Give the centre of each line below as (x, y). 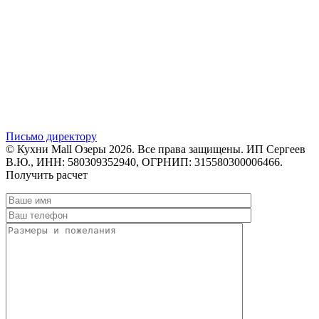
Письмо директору (51, 136)
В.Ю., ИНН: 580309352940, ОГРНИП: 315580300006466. (144, 162)
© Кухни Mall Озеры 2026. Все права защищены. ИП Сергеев (156, 149)
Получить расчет (47, 174)
